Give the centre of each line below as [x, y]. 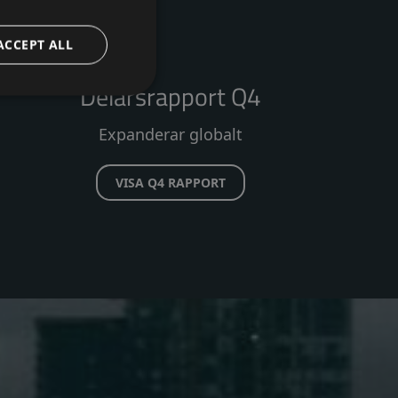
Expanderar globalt [171, 134]
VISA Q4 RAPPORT [171, 183]
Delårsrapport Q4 [171, 96]
